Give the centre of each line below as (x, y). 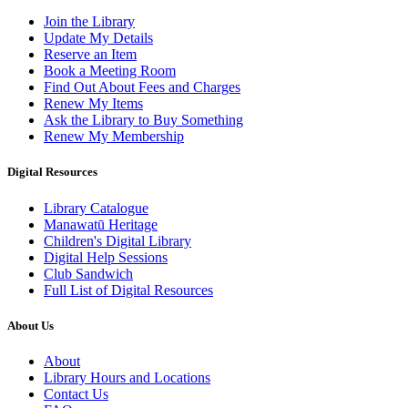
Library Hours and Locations (127, 377)
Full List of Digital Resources (128, 290)
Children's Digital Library (117, 240)
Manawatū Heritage (101, 224)
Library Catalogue (96, 208)
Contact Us (76, 393)
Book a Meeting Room (110, 71)
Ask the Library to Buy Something (143, 120)
